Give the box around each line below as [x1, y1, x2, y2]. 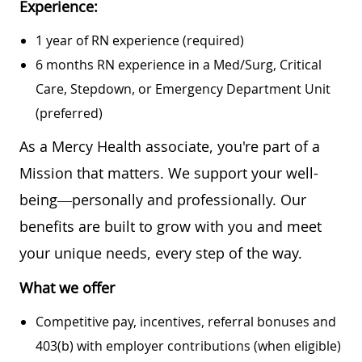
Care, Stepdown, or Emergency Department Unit [36, 79, 330, 98]
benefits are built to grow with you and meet [19, 216, 322, 236]
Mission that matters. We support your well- [19, 162, 318, 183]
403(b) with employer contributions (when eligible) [36, 336, 341, 355]
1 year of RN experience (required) [36, 31, 244, 49]
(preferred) [36, 103, 103, 122]
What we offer [19, 277, 115, 297]
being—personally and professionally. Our [19, 189, 306, 209]
